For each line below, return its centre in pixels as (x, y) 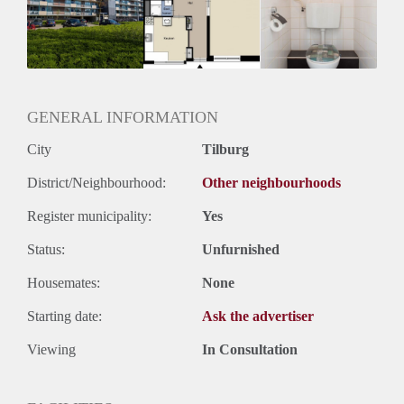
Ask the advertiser (258, 317)
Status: (46, 250)
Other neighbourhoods (271, 183)
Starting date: (64, 317)
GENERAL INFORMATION (123, 118)
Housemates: (64, 283)
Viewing (51, 350)
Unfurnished (241, 250)
